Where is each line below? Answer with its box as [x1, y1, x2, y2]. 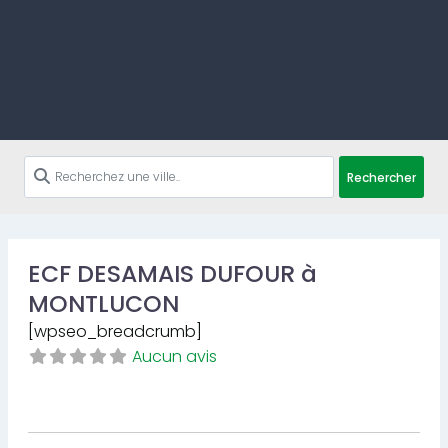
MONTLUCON [28, 287, 179, 320]
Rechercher [347, 168, 416, 186]
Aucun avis [132, 345, 217, 368]
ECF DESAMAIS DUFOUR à [28, 257, 317, 290]
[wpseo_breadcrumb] [28, 320, 202, 343]
